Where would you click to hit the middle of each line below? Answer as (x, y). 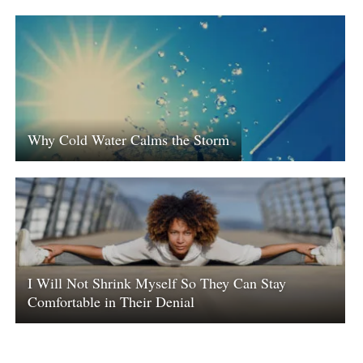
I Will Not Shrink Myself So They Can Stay (157, 283)
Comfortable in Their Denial (111, 302)
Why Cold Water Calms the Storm (129, 140)
